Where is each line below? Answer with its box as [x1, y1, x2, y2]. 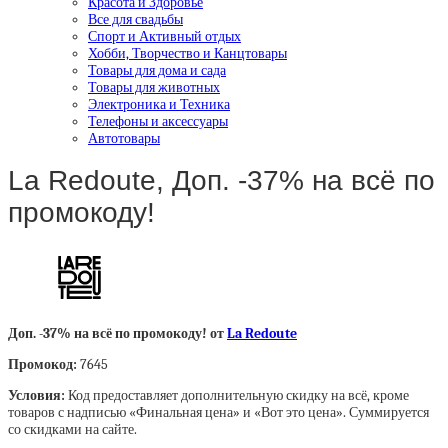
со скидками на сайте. [8, 421, 137, 438]
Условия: [8, 387, 68, 404]
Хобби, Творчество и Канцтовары [88, 44, 287, 62]
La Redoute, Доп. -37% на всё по [8, 165, 435, 197]
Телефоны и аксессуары [88, 112, 228, 130]
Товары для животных [88, 78, 220, 96]
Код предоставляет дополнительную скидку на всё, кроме [68, 387, 409, 404]
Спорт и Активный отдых [88, 27, 241, 45]
